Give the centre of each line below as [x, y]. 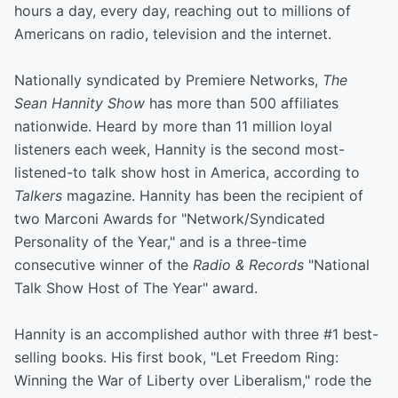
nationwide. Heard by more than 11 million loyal [173, 126]
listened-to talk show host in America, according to [187, 172]
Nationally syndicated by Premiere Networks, [168, 80]
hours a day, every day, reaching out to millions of [183, 11]
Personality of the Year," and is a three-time [160, 242]
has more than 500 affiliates [244, 103]
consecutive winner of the [103, 265]
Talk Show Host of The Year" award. [136, 288]
